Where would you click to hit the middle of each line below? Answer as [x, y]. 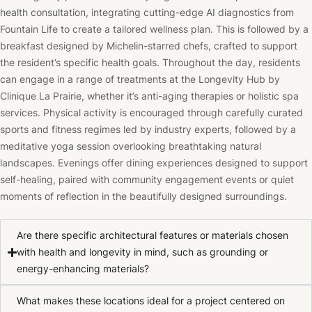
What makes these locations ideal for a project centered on [151, 301]
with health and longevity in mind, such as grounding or [143, 252]
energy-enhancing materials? [83, 269]
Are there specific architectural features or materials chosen [153, 235]
